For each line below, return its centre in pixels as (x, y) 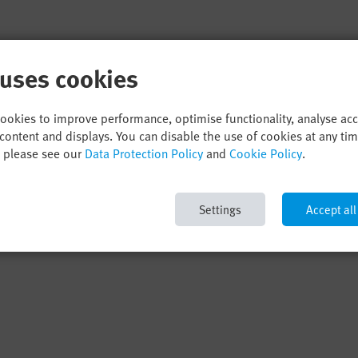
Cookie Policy (266, 153)
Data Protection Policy (144, 153)
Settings (220, 209)
